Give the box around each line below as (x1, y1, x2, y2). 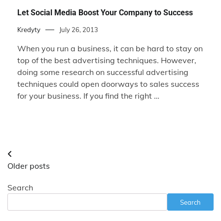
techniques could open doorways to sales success (17, 79, 199, 89)
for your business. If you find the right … (17, 91, 159, 101)
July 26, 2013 (59, 26, 98, 34)
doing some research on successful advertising (17, 67, 188, 77)
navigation (7, 167, 67, 182)
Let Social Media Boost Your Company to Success (17, 7, 193, 17)
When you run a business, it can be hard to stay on (17, 43, 203, 54)
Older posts (7, 161, 50, 171)
